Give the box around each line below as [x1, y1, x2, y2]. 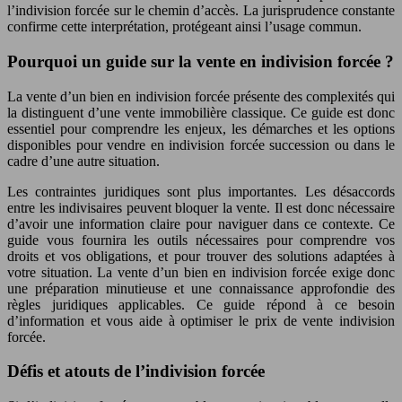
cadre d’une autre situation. [7, 153, 160, 169]
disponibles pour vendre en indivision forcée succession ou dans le [7, 136, 395, 153]
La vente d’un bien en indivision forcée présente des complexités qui [7, 88, 395, 104]
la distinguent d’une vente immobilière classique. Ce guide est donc [7, 104, 395, 120]
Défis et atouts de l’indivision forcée [7, 362, 265, 381]
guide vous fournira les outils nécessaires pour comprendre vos [7, 232, 395, 248]
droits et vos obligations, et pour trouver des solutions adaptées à [7, 248, 395, 264]
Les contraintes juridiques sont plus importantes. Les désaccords [7, 183, 395, 199]
